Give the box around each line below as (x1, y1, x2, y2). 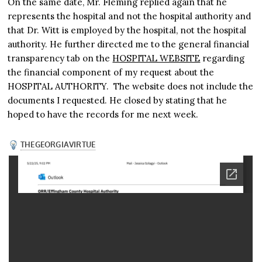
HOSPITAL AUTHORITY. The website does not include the (8, 81, 254, 92)
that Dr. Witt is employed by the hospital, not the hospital (8, 25, 247, 36)
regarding (200, 53, 245, 64)
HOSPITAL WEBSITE (112, 53, 201, 64)
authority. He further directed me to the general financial (8, 39, 250, 50)
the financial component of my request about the (8, 67, 215, 78)
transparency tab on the (8, 53, 113, 64)
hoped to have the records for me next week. (8, 109, 199, 120)
